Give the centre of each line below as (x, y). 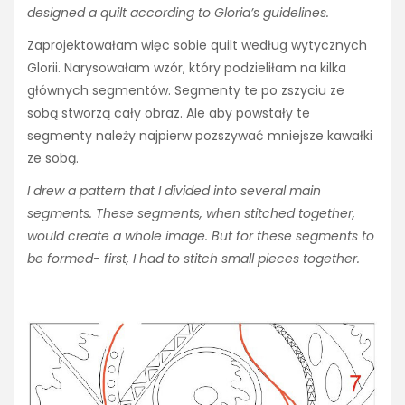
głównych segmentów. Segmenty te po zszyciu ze (186, 91)
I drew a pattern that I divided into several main (174, 191)
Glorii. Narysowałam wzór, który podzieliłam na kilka (187, 68)
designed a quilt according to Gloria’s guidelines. (178, 12)
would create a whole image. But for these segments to (201, 236)
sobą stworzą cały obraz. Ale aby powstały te (169, 113)
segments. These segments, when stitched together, (191, 214)
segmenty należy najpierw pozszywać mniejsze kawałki (200, 136)
